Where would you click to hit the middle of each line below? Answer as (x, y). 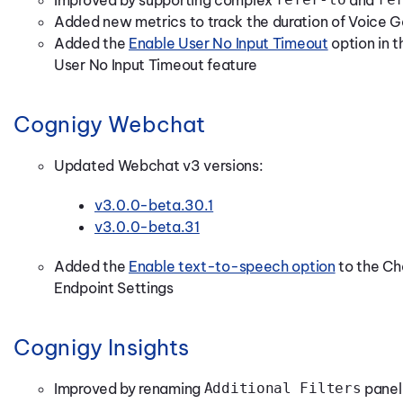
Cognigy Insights (102, 347)
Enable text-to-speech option (232, 266)
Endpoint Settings (114, 287)
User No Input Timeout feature (156, 64)
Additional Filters (282, 388)
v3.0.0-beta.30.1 (154, 205)
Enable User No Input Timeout (228, 43)
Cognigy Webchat (110, 124)
